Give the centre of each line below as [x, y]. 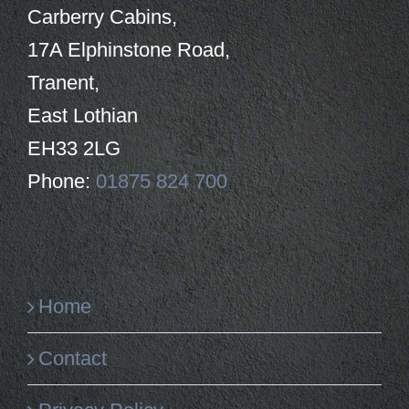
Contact [73, 358]
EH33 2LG [74, 148]
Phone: [62, 181]
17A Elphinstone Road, [129, 50]
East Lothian [83, 115]
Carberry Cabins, [102, 17]
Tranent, [63, 83]
